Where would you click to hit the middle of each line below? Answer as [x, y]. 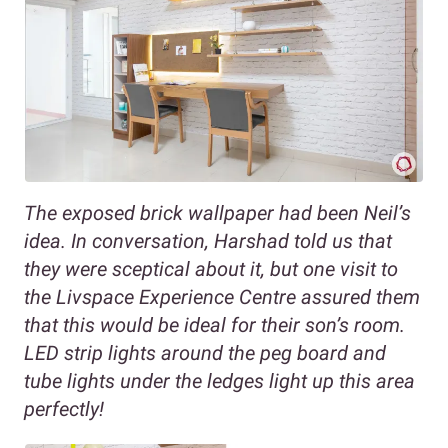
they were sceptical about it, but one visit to [211, 268]
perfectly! [64, 408]
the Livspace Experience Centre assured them [222, 296]
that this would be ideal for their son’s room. [214, 324]
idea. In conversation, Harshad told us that [208, 240]
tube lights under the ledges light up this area [219, 380]
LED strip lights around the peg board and [205, 352]
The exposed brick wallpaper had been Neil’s [217, 212]
